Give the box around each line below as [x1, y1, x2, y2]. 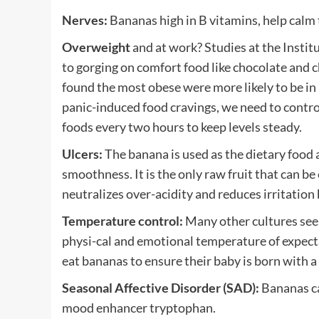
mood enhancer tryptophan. [62, 299, 216, 315]
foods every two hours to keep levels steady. [62, 118, 302, 135]
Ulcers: [62, 145, 105, 162]
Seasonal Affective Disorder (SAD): [62, 279, 261, 296]
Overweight [62, 38, 132, 55]
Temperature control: [62, 212, 185, 229]
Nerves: [62, 11, 110, 28]
